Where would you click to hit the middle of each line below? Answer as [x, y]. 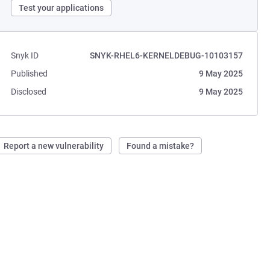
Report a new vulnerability [54, 146]
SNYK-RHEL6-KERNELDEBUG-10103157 [166, 55]
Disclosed [29, 92]
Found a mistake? [161, 146]
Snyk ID [25, 55]
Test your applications [61, 8]
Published [30, 74]
